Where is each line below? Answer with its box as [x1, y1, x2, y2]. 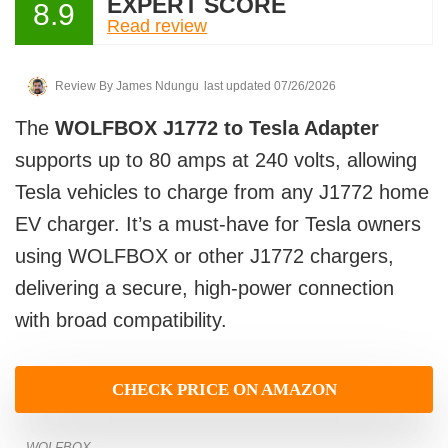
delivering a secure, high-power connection [15, 277, 394, 299]
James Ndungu [113, 79, 199, 93]
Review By [55, 79, 113, 93]
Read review [107, 15, 207, 36]
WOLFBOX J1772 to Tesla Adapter [55, 117, 379, 139]
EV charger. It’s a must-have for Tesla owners [15, 213, 421, 235]
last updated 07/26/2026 [204, 79, 336, 93]
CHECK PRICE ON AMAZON [111, 380, 337, 399]
